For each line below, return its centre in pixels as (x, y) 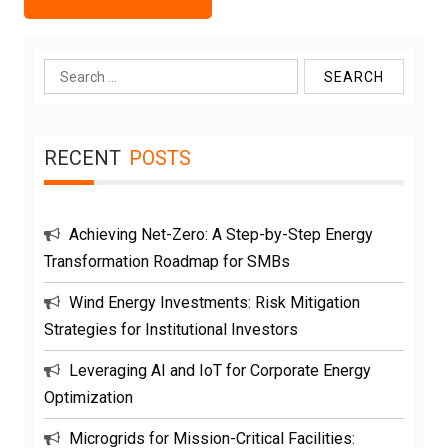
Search (68, 73)
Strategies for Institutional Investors (171, 330)
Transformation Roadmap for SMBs (167, 262)
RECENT (82, 158)
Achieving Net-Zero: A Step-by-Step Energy (221, 235)
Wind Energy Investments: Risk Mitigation (214, 303)
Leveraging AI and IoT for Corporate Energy (220, 371)
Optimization (88, 398)
